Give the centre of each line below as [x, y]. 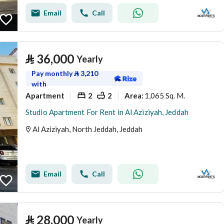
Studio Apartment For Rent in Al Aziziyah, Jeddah [107, 112]
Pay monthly [53, 73]
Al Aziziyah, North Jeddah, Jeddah [87, 129]
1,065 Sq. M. [165, 95]
